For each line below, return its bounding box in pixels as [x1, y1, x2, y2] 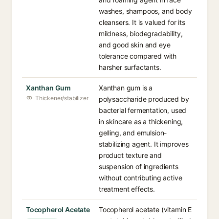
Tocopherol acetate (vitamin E [99, 205, 192, 214]
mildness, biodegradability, [99, 29, 183, 38]
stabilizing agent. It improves [99, 140, 189, 148]
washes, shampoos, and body [99, 7, 192, 15]
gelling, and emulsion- [99, 129, 167, 137]
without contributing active [99, 174, 182, 182]
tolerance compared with [99, 52, 177, 60]
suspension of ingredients [99, 162, 178, 171]
